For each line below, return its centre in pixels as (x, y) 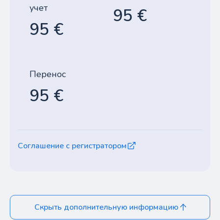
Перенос (48, 74)
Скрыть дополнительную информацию (106, 207)
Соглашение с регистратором (72, 146)
